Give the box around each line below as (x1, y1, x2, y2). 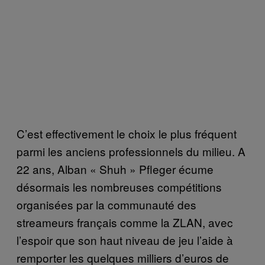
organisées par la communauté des (17, 196, 196, 213)
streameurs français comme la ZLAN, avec (17, 214, 233, 231)
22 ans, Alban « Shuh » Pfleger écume (17, 161, 214, 177)
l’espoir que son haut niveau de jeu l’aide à (17, 232, 233, 248)
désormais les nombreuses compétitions (17, 179, 222, 195)
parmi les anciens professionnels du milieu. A (17, 143, 245, 160)
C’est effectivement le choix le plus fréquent (17, 125, 237, 142)
